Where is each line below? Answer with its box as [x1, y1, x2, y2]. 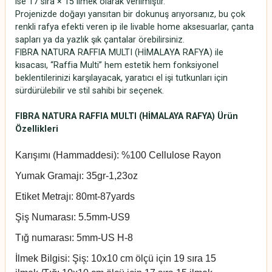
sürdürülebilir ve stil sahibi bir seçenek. [15, 85, 164, 96]
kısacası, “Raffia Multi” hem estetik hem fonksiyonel [15, 59, 219, 70]
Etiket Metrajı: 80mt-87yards [15, 191, 135, 202]
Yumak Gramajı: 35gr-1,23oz [15, 170, 138, 181]
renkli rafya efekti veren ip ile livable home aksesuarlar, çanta [15, 21, 254, 32]
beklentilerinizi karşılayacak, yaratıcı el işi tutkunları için [15, 72, 228, 83]
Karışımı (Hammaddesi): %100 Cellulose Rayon [15, 149, 221, 160]
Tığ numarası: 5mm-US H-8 [15, 232, 133, 243]
